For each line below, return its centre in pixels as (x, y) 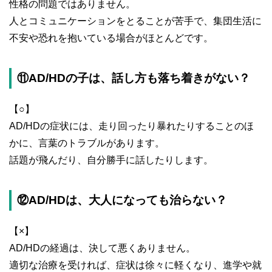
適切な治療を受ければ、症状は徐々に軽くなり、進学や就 (135, 265)
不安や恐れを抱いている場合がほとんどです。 (111, 38)
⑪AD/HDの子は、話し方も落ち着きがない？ (134, 78)
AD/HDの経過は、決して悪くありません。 (102, 248)
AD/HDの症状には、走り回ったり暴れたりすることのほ (131, 126)
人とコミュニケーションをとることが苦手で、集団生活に (135, 21)
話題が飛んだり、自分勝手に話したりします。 (111, 160)
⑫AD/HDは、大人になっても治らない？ (122, 200)
